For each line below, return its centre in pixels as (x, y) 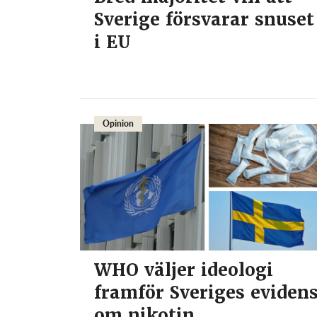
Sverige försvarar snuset (204, 20)
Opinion (118, 123)
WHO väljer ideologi (184, 270)
